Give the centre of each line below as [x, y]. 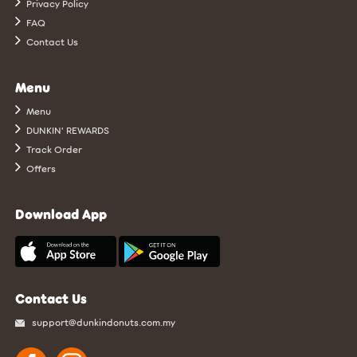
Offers [40, 169]
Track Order [53, 149]
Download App [61, 214]
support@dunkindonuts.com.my [104, 322]
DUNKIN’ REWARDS [67, 130]
